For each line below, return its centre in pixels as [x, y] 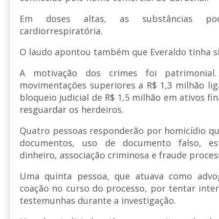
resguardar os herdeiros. [72, 110]
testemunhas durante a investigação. [98, 201]
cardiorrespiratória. [61, 31]
